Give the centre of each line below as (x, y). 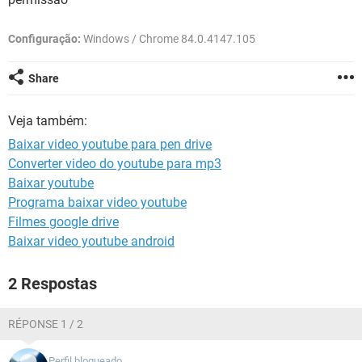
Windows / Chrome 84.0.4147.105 (168, 39)
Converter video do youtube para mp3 (115, 164)
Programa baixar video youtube (97, 202)
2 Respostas (53, 284)
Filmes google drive (63, 222)
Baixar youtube (51, 183)
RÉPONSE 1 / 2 (46, 324)
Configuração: (44, 39)
